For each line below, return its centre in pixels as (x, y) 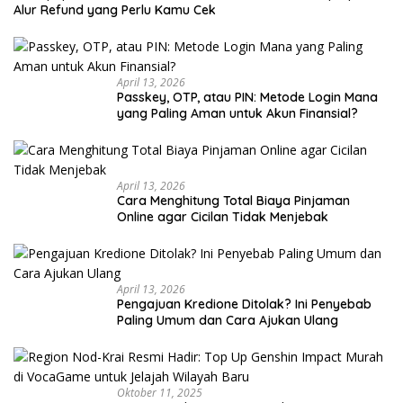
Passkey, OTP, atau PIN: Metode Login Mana (247, 97)
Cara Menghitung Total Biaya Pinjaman (233, 200)
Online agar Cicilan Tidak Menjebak (223, 216)
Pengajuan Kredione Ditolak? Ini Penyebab (244, 304)
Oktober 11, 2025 (160, 392)
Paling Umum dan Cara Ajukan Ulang (228, 320)
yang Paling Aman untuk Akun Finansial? (237, 113)
